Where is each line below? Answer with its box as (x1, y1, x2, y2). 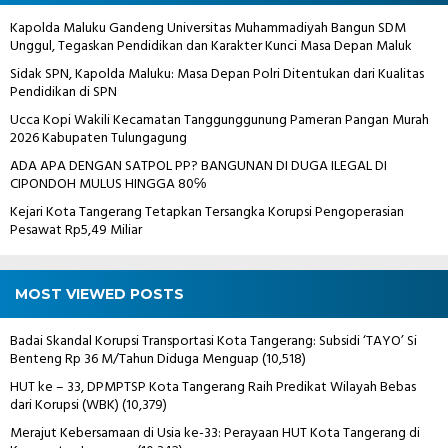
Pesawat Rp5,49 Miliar (10, 218, 142, 242)
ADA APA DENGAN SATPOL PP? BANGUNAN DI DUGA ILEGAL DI (10, 154, 387, 178)
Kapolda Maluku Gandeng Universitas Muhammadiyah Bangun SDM (10, 16, 406, 40)
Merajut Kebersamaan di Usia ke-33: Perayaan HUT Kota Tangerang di (10, 421, 420, 445)
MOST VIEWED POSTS (15, 284, 184, 303)
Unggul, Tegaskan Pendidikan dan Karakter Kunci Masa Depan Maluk (10, 34, 412, 58)
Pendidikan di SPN (10, 80, 117, 104)
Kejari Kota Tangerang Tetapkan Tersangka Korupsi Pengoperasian (10, 200, 404, 224)
